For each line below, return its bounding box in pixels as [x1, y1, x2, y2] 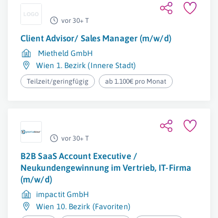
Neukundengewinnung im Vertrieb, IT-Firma [20, 163, 192, 173]
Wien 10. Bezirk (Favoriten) [36, 202, 130, 211]
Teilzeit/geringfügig [27, 77, 89, 85]
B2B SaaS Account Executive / [20, 151, 137, 161]
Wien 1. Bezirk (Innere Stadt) [36, 61, 136, 70]
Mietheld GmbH [38, 49, 93, 57]
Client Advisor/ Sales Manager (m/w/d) [20, 33, 171, 43]
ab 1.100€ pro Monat [105, 77, 167, 85]
